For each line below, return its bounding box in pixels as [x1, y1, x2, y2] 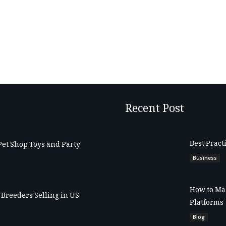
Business [192, 154, 217, 162]
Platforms [189, 197, 223, 209]
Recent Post [125, 100, 184, 120]
